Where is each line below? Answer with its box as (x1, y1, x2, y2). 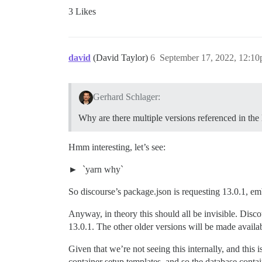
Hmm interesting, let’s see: (68, 142, 166, 152)
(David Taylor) (93, 53, 150, 63)
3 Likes (68, 6, 96, 16)
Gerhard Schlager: (92, 91, 160, 102)
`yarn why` (80, 164, 123, 174)
